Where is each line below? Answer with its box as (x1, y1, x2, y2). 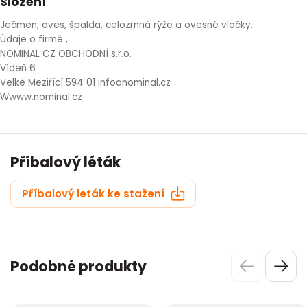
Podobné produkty (10, 256, 147, 276)
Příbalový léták (10, 152, 121, 172)
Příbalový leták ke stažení (22, 186, 167, 201)
